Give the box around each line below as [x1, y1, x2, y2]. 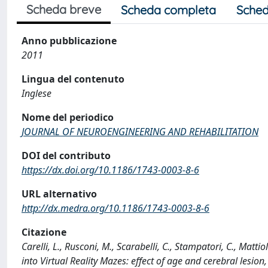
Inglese [22, 87, 51, 100]
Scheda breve [26, 2, 101, 17]
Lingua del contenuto [22, 72, 124, 86]
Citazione [22, 226, 66, 239]
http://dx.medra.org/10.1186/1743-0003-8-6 [22, 202, 209, 215]
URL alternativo [22, 187, 97, 200]
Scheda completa [121, 2, 216, 17]
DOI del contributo [22, 149, 111, 162]
